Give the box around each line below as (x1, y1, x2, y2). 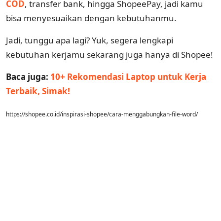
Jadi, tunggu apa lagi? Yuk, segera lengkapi (6, 34, 173, 46)
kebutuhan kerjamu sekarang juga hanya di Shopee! (6, 48, 213, 60)
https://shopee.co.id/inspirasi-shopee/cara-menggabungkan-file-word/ (6, 110, 198, 118)
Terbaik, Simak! (6, 85, 70, 97)
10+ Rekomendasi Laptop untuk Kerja (50, 71, 206, 82)
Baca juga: (6, 71, 50, 82)
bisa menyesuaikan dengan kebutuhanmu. (6, 12, 177, 24)
